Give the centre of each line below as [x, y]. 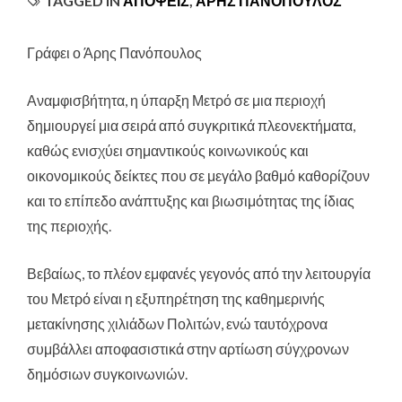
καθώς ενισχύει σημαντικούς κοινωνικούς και [168, 151]
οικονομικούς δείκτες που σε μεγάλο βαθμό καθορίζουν [198, 176]
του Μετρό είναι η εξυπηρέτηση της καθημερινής [176, 299]
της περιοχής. [69, 226]
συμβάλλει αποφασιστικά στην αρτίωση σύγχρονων [188, 349]
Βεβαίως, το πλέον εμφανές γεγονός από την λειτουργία [199, 274]
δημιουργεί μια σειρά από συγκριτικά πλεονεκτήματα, [191, 126]
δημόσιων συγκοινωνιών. [107, 374]
